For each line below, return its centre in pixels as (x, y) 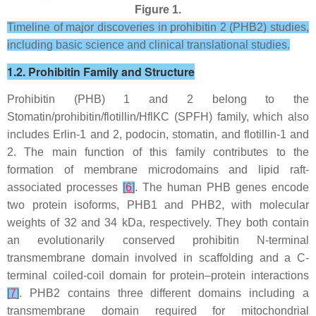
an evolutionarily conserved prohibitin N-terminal (158, 241)
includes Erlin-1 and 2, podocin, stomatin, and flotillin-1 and (158, 135)
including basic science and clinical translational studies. (148, 45)
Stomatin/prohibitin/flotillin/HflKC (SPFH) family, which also (158, 117)
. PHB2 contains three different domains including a (164, 293)
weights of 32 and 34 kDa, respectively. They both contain (158, 223)
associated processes (65, 188)
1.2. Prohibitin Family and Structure (101, 72)
